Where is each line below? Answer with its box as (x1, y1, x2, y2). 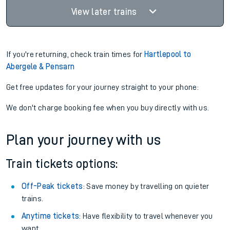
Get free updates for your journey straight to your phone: (6, 83, 199, 91)
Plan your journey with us (6, 133, 161, 147)
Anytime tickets (22, 212, 80, 220)
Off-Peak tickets (22, 182, 83, 190)
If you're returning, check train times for (6, 50, 145, 59)
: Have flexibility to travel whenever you (79, 212, 213, 220)
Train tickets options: (6, 158, 118, 170)
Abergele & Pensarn (6, 63, 75, 71)
